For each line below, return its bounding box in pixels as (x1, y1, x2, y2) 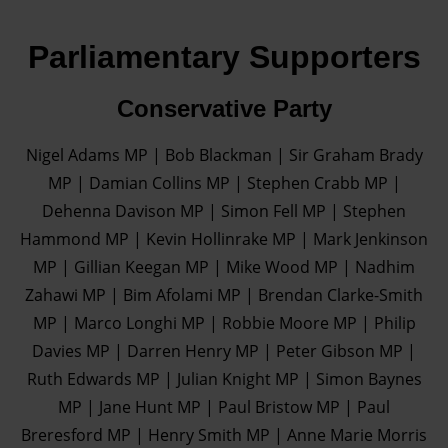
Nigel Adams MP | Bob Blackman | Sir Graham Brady (25, 144, 423, 166)
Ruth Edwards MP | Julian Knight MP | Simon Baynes (26, 368, 422, 390)
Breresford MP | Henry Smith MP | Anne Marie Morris (21, 424, 427, 446)
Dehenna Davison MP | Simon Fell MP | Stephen (42, 200, 406, 222)
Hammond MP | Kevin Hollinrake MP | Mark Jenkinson (20, 228, 428, 250)
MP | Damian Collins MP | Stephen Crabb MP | (47, 172, 401, 194)
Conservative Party (116, 95, 332, 122)
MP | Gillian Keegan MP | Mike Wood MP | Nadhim (33, 256, 415, 278)
